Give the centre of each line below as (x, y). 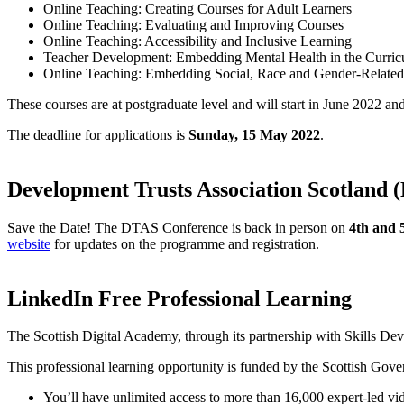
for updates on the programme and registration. (187, 243)
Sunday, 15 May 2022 (254, 134)
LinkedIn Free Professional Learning (179, 298)
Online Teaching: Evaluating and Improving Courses (193, 24)
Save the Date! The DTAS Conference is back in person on (178, 227)
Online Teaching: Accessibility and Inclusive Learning (197, 41)
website (29, 243)
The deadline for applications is (98, 134)
